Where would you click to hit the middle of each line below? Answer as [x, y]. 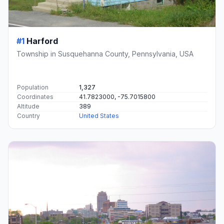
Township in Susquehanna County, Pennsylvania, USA [105, 53]
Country [28, 115]
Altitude [28, 106]
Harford [42, 41]
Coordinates [35, 96]
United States [99, 115]
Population [33, 87]
